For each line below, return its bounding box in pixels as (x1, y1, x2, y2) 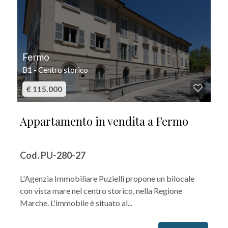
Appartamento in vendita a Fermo (20, 113, 188, 129)
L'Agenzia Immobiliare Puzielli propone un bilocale (20, 174, 194, 183)
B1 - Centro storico (22, 65, 88, 74)
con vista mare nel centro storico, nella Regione (20, 186, 182, 195)
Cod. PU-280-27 (20, 150, 85, 161)
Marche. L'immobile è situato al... (20, 198, 132, 208)
